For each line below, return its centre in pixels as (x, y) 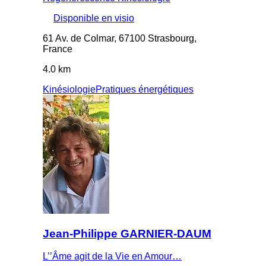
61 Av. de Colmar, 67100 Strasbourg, (120, 38)
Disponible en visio (94, 18)
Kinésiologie (69, 89)
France (58, 49)
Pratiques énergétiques (145, 89)
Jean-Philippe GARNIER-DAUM (127, 233)
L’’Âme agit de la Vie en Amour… (112, 256)
